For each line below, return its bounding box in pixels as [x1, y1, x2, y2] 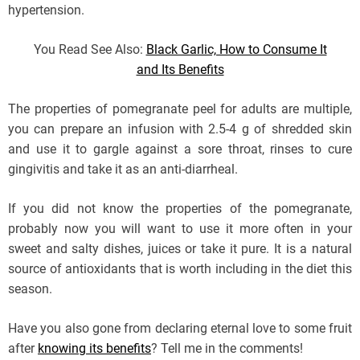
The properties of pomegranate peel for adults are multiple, [8, 100, 352, 117]
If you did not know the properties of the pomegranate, [8, 200, 352, 216]
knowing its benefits [38, 340, 151, 356]
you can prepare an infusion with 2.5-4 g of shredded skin [8, 121, 352, 137]
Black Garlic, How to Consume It [145, 41, 327, 57]
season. [8, 280, 52, 297]
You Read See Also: [33, 41, 146, 57]
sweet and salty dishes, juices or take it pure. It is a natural [8, 240, 352, 256]
